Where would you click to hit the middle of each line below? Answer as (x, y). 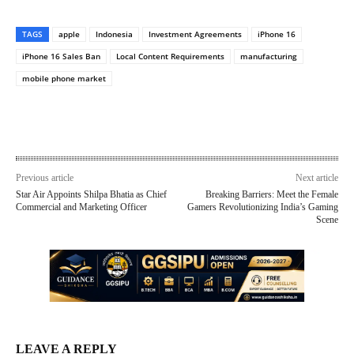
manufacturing (269, 56)
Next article (316, 178)
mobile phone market (64, 79)
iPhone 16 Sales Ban (61, 56)
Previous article (45, 178)
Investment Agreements (195, 34)
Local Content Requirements (170, 56)
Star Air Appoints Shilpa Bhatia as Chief (91, 195)
